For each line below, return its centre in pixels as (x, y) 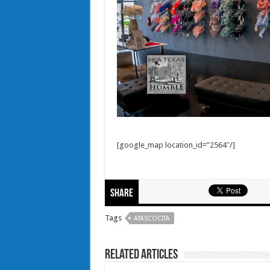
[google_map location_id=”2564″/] (176, 145)
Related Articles (141, 255)
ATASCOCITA (152, 218)
